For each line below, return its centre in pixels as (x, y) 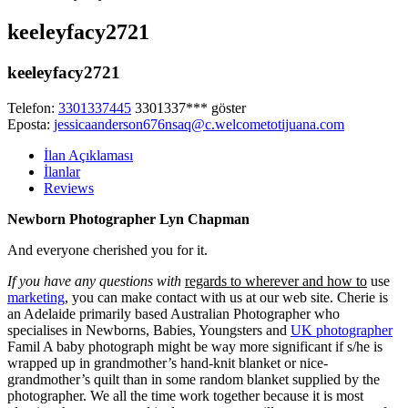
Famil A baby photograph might (99, 346)
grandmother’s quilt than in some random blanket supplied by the (194, 379)
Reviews (69, 188)
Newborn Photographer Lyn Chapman (128, 219)
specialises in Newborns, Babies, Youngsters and (149, 330)
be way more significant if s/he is (288, 346)
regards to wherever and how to (276, 280)
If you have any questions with (94, 280)
